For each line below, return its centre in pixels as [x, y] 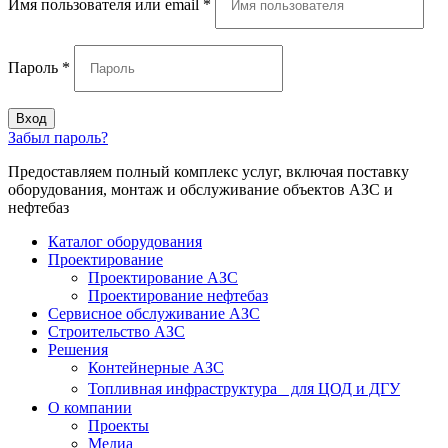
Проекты [118, 425]
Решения [78, 349]
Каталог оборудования [125, 241]
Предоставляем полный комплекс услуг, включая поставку [208, 171]
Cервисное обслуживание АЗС [154, 313]
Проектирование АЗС [163, 277]
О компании [90, 407]
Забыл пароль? [58, 137]
